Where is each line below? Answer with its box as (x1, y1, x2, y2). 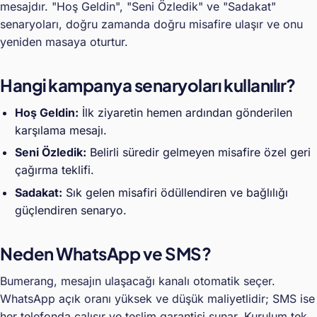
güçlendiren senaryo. (14, 202, 127, 217)
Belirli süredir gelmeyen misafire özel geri (86, 145, 311, 160)
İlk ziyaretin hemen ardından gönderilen (78, 105, 292, 120)
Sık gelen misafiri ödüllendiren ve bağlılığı (62, 185, 288, 200)
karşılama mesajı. (14, 123, 107, 138)
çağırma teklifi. (14, 163, 94, 178)
